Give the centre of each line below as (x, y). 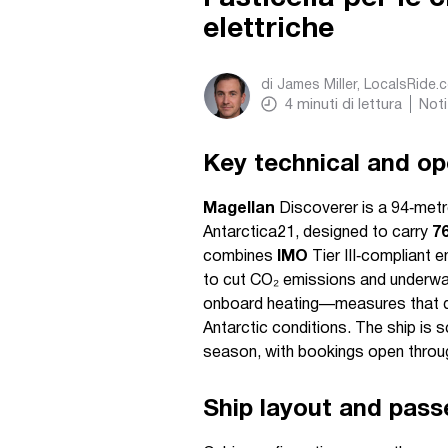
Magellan (239, 209)
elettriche (268, 30)
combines (240, 257)
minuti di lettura (349, 105)
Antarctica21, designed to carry (317, 233)
